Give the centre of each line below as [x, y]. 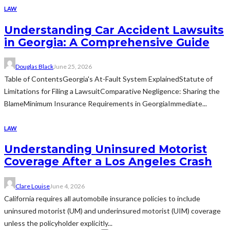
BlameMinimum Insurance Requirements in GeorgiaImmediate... [106, 103]
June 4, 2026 [67, 186]
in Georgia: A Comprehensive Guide [107, 42]
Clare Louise [33, 186]
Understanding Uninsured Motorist [106, 149]
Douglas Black [34, 66]
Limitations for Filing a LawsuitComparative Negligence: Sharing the [112, 91]
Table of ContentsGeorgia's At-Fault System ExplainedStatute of [108, 79]
